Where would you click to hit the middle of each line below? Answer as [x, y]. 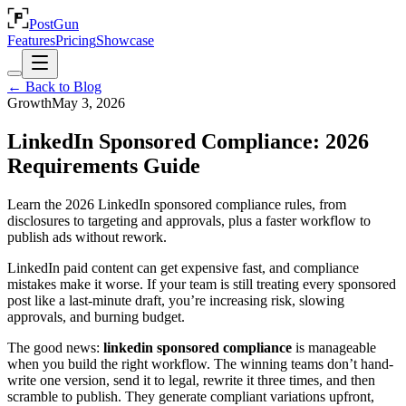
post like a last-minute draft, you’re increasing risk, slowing [176, 300]
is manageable [334, 347]
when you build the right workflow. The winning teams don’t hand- [200, 363]
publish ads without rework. [87, 237]
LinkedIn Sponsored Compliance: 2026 [188, 141]
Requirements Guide [104, 165]
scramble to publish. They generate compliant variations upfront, [191, 396]
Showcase [125, 40]
